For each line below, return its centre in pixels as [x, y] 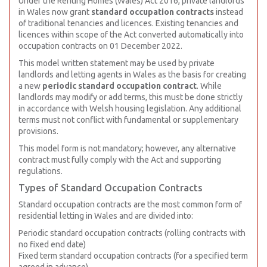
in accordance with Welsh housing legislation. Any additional [130, 108]
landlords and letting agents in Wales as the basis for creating [132, 74]
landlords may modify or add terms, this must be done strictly [131, 97]
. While [209, 86]
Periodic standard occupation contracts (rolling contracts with [132, 233]
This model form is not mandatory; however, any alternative [127, 148]
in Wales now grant [55, 12]
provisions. [38, 131]
